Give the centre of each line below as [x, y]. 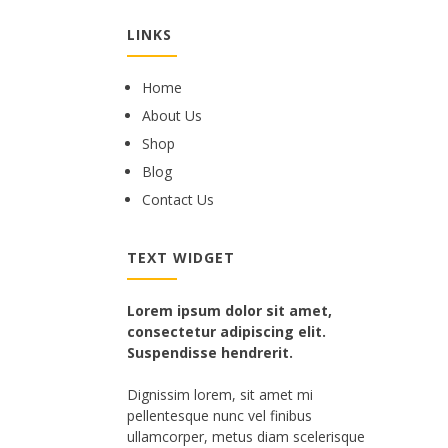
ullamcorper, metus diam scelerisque [246, 436]
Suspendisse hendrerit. [210, 352]
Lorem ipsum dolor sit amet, [229, 310]
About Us [172, 115]
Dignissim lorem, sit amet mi [220, 394]
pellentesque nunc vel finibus [219, 415]
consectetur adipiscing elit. [226, 331]
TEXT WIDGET [181, 257]
